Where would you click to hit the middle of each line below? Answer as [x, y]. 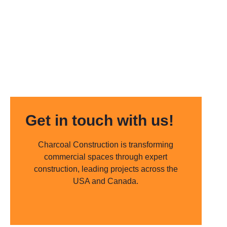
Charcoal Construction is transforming [106, 145]
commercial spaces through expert [106, 157]
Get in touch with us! [100, 120]
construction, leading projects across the [106, 169]
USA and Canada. [106, 181]
